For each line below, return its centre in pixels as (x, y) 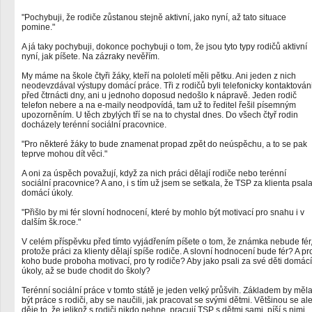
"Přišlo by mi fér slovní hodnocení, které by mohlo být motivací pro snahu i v (163, 212)
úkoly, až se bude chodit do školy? (86, 271)
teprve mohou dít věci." (64, 154)
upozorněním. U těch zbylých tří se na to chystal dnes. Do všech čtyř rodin (160, 115)
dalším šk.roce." (51, 222)
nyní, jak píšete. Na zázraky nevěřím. (91, 56)
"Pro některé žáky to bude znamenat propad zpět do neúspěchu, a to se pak (164, 144)
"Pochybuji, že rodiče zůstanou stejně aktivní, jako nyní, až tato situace (154, 17)
